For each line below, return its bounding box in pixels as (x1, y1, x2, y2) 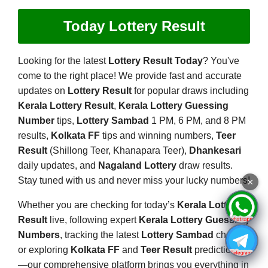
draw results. (176, 160, 233, 171)
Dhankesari (189, 145, 241, 156)
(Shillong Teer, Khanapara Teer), (47, 145, 189, 156)
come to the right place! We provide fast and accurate (18, 71, 242, 81)
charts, (214, 230, 244, 240)
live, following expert (47, 215, 139, 226)
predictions (192, 245, 241, 255)
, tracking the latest (60, 230, 141, 240)
